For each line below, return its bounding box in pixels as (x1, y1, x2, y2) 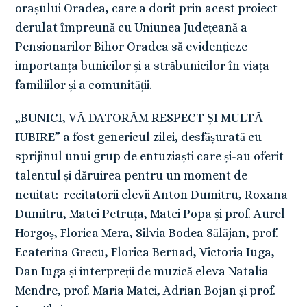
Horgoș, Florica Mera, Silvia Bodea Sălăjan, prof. (15, 226, 279, 241)
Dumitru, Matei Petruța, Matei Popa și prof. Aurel (15, 207, 286, 221)
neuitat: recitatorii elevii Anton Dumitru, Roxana (15, 188, 288, 202)
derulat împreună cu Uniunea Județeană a (15, 21, 248, 35)
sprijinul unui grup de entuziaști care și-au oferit (15, 149, 284, 164)
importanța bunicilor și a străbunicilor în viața (15, 59, 270, 73)
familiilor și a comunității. (15, 78, 153, 93)
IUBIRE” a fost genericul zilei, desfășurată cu (15, 130, 262, 145)
